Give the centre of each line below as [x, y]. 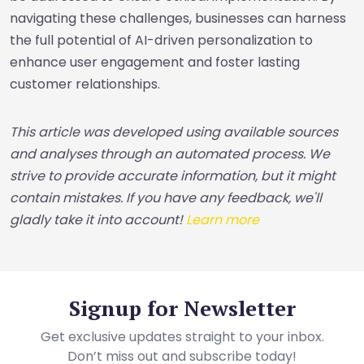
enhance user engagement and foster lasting [155, 62]
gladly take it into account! [98, 220]
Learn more [223, 220]
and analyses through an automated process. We [170, 154]
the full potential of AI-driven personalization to [161, 40]
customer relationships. [85, 84]
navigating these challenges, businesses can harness [178, 18]
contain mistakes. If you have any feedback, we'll [166, 198]
